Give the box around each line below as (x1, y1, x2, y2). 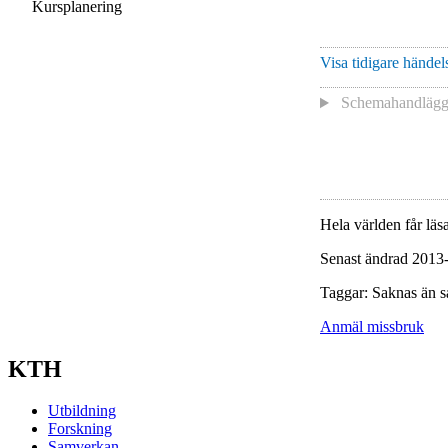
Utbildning (48, 402, 116, 420)
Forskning (48, 420, 112, 438)
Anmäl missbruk (320, 317, 424, 335)
